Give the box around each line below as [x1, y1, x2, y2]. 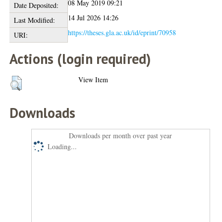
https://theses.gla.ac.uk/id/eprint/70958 [68, 27, 176, 37]
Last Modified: [13, 15, 55, 25]
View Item [78, 74, 109, 84]
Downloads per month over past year [69, 130, 172, 140]
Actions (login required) [9, 49, 151, 68]
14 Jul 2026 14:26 [68, 12, 119, 22]
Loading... [48, 141, 77, 151]
